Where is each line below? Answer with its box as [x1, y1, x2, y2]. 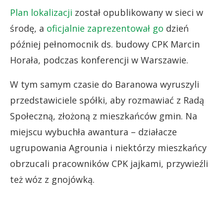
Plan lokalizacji [10, 6, 72, 18]
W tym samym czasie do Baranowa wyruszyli [10, 78, 199, 90]
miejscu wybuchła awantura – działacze [10, 126, 177, 138]
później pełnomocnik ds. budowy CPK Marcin [10, 38, 200, 50]
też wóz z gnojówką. [10, 173, 95, 185]
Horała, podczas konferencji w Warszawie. [10, 54, 188, 66]
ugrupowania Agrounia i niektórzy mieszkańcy [10, 142, 207, 154]
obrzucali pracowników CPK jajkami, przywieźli [10, 158, 208, 169]
